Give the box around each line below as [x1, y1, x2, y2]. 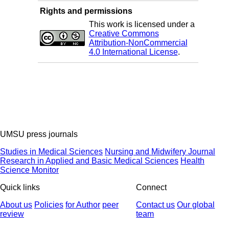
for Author [65, 200, 100, 210]
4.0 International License [88, 48, 178, 57]
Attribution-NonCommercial [88, 38, 188, 48]
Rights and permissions [39, 7, 132, 16]
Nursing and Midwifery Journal [105, 147, 215, 156]
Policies [34, 200, 63, 210]
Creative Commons [88, 29, 159, 38]
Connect [136, 183, 167, 192]
